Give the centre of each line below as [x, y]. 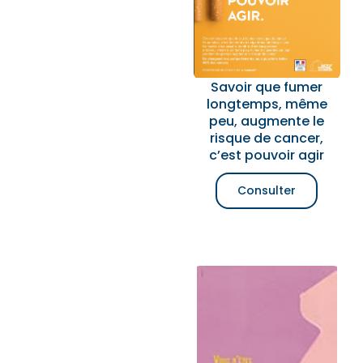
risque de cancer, [267, 138]
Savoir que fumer [267, 87]
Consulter [267, 190]
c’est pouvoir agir [267, 155]
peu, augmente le [267, 121]
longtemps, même [267, 104]
